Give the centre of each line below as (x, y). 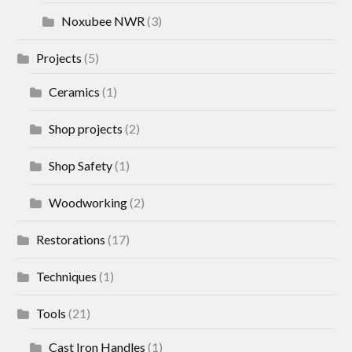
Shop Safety (81, 166)
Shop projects (86, 129)
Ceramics (75, 92)
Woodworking (88, 203)
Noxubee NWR (103, 21)
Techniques (67, 277)
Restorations (71, 240)
